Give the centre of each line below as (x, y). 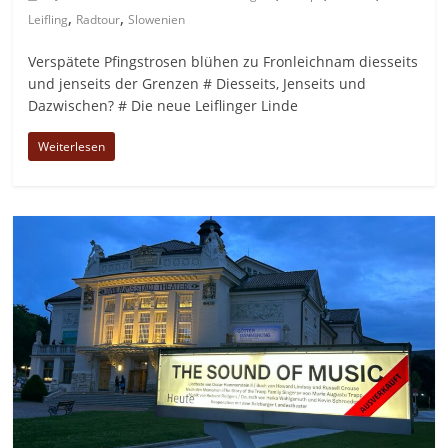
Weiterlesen (72, 146)
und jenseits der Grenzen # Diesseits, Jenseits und (197, 83)
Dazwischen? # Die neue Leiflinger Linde (163, 105)
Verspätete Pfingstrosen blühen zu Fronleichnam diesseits (223, 61)
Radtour (98, 19)
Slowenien (157, 19)
